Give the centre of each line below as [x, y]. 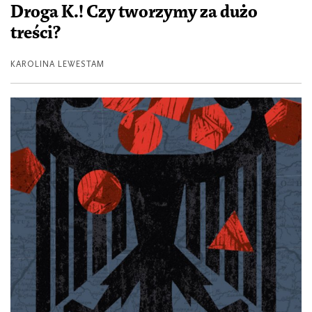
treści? [36, 33]
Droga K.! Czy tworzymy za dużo [134, 12]
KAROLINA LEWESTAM [57, 64]
